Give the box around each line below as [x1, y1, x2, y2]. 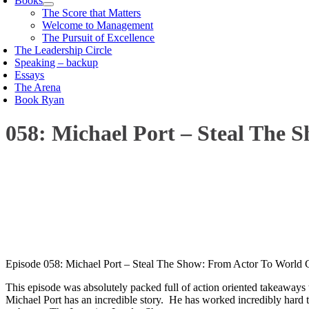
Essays [14, 69, 45, 81]
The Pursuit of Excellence [42, 32, 155, 43]
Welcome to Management [42, 19, 154, 31]
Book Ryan [14, 94, 65, 106]
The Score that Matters [42, 7, 141, 19]
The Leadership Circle [14, 44, 112, 56]
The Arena [14, 81, 61, 93]
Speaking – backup [14, 57, 99, 68]
